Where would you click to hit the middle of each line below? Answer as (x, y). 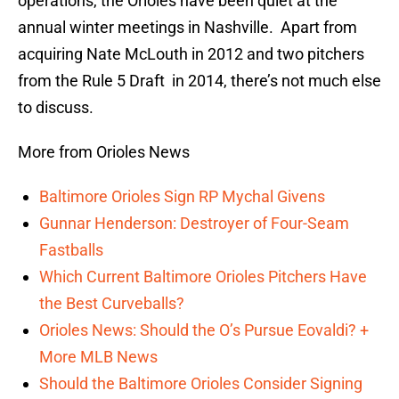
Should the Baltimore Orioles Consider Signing (201, 384)
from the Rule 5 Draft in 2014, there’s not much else (199, 81)
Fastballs (71, 250)
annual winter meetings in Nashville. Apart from (187, 28)
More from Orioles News (104, 152)
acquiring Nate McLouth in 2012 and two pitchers (191, 54)
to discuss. (56, 108)
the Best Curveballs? (112, 304)
